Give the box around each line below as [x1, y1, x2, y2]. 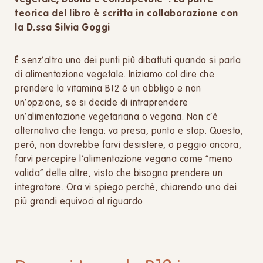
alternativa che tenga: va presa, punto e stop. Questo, [15, 127, 243, 136]
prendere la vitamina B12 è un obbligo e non [15, 85, 201, 94]
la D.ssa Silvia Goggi [15, 23, 110, 33]
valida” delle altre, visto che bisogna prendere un [15, 169, 222, 178]
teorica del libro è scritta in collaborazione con [15, 9, 238, 19]
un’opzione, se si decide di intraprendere [15, 99, 188, 108]
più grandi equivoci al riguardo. [15, 197, 145, 207]
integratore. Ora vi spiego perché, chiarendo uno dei [15, 183, 237, 193]
